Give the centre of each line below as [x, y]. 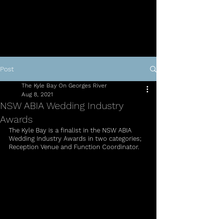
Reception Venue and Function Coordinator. [74, 147]
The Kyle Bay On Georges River [64, 86]
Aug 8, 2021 [37, 94]
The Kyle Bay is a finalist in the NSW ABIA [71, 130]
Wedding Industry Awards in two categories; [75, 139]
